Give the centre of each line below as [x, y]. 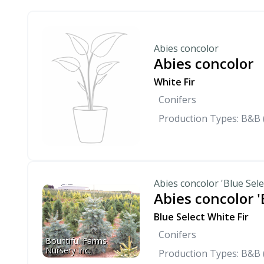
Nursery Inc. [68, 250]
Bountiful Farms [77, 240]
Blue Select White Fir [201, 217]
